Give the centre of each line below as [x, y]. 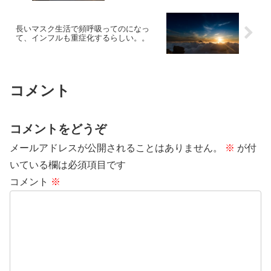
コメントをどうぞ [58, 129]
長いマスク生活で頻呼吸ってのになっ [83, 28]
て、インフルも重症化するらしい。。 [83, 38]
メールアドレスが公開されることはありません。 [116, 148]
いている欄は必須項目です [68, 165]
